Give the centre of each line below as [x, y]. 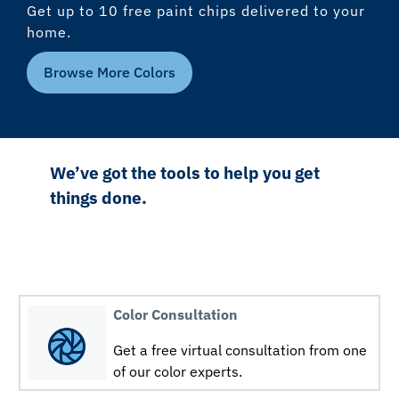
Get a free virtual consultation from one [240, 350]
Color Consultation [176, 314]
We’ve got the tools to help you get [185, 172]
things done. [99, 197]
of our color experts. [178, 371]
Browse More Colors [110, 73]
